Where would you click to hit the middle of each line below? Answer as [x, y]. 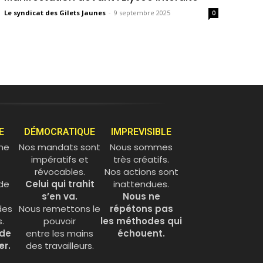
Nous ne [141, 197]
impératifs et [60, 160]
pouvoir [60, 221]
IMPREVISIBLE [141, 132]
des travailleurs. [60, 246]
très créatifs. [141, 160]
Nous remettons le [60, 209]
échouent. [141, 234]
